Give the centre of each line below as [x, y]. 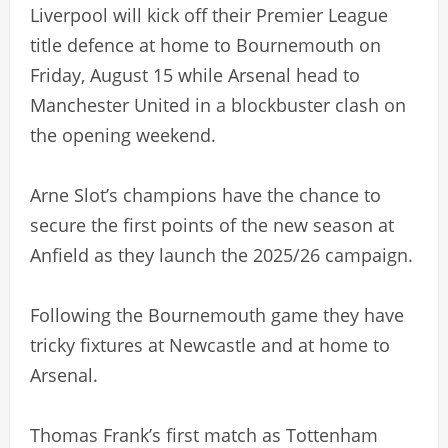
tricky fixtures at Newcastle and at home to [210, 344]
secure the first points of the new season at [212, 224]
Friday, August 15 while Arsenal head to [195, 74]
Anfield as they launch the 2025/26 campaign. [221, 254]
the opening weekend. [123, 134]
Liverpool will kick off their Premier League [209, 14]
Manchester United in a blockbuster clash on [218, 104]
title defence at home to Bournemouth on [205, 44]
